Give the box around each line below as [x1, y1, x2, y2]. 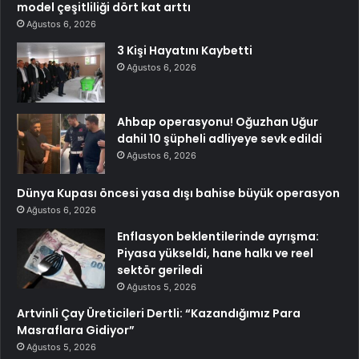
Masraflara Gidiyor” [17, 321, 135, 338]
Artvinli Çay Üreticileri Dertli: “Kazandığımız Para [17, 305, 301, 321]
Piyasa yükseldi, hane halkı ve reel [117, 244, 313, 261]
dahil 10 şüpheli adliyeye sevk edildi [117, 130, 322, 147]
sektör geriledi [117, 261, 203, 278]
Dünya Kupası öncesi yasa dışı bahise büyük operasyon [17, 184, 340, 201]
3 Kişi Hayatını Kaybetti [117, 42, 252, 58]
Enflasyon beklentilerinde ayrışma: [117, 228, 319, 244]
